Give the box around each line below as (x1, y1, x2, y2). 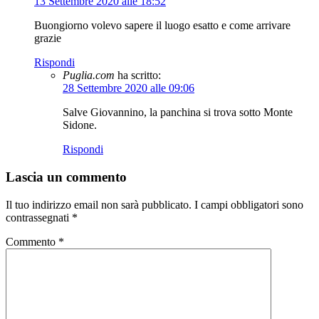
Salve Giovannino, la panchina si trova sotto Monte (63, 106, 293, 119)
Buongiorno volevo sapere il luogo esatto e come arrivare (34, 19, 291, 32)
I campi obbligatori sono (194, 198, 303, 211)
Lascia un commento (6, 169, 127, 185)
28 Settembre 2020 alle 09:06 (63, 82, 194, 95)
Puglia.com (63, 69, 115, 82)
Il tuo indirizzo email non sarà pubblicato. (6, 198, 192, 211)
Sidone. (63, 119, 97, 132)
